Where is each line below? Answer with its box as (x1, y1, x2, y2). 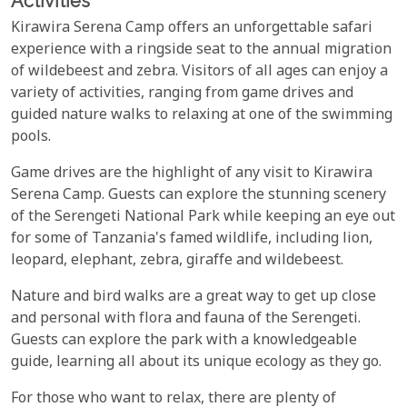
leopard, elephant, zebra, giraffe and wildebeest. (11, 251, 343, 273)
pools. (11, 127, 51, 149)
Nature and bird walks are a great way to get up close (11, 287, 376, 309)
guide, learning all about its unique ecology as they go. (11, 352, 382, 374)
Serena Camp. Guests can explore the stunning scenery (11, 185, 386, 207)
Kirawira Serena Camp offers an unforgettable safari (11, 18, 372, 40)
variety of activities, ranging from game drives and (11, 84, 353, 105)
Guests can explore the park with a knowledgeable (11, 331, 357, 352)
